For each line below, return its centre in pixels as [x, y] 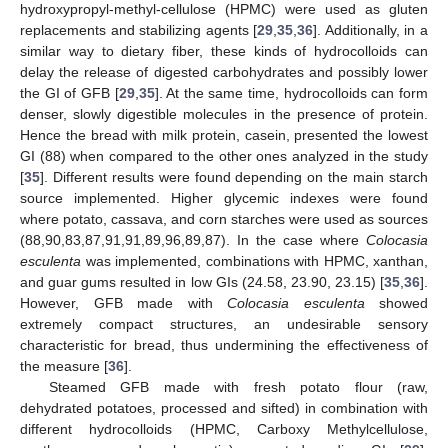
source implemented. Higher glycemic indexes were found [224, 197]
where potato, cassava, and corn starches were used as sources [224, 218]
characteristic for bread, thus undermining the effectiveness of [224, 344]
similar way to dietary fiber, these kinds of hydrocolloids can [224, 50]
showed [396, 302]
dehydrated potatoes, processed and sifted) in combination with [224, 407]
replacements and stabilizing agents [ [139, 29]
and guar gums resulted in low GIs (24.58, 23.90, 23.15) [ [202, 281]
